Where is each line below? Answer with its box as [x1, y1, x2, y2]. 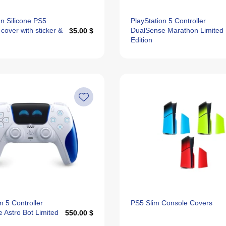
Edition [131, 36, 153, 44]
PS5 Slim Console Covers [131, 199, 213, 207]
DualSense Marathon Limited [131, 26, 224, 34]
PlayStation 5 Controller [131, 17, 206, 25]
